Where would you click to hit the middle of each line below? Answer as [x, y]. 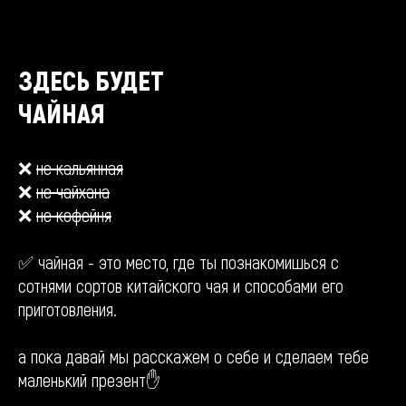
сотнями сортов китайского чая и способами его [181, 285]
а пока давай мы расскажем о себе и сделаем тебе [193, 356]
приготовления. [68, 309]
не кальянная [80, 168]
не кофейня [74, 215]
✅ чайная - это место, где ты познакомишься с [179, 262]
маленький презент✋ [89, 380]
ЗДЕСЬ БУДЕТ [91, 80]
